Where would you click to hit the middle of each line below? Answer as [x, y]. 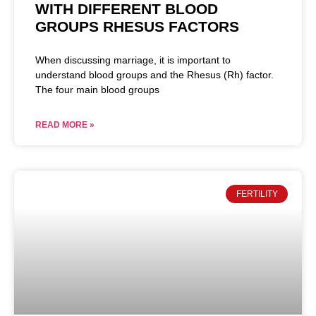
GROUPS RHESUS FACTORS [137, 26]
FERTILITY [257, 194]
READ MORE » [65, 124]
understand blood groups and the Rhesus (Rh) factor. [154, 74]
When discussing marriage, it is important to [133, 60]
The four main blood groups [97, 89]
